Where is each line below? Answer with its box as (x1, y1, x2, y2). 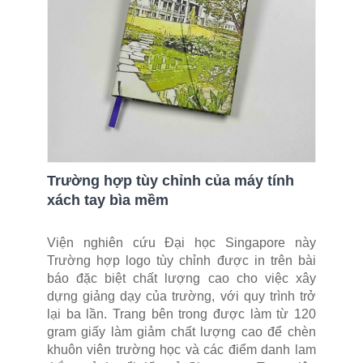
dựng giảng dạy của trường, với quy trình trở (47, 289, 316, 304)
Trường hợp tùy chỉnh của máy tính (47, 173, 294, 190)
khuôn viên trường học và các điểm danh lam (47, 343, 316, 357)
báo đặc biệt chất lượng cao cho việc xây (47, 271, 316, 286)
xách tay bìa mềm (47, 192, 169, 209)
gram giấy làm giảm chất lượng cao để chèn (47, 325, 316, 340)
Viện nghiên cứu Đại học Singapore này (47, 236, 316, 250)
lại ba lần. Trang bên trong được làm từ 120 (47, 307, 316, 322)
